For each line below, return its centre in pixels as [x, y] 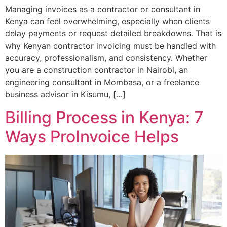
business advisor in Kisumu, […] [65, 94]
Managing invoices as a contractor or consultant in [103, 9]
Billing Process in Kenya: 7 [104, 117]
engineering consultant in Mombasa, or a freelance [102, 82]
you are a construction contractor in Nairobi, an [97, 70]
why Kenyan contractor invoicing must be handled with [110, 46]
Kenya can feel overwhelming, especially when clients [107, 22]
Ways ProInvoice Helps [92, 136]
